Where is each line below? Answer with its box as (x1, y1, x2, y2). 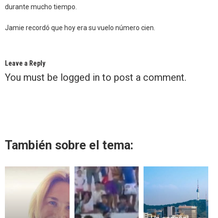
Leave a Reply (5, 59, 45, 67)
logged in (60, 71, 100, 83)
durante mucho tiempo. (5, 2, 77, 11)
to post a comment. (100, 71, 186, 83)
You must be (5, 71, 60, 83)
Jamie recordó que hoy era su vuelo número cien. (5, 23, 155, 32)
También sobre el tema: (5, 138, 133, 152)
